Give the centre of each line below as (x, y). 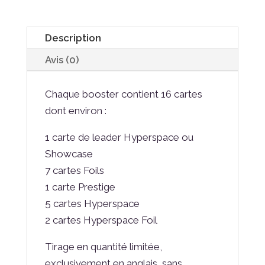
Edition (41, 10)
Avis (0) (62, 60)
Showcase (69, 154)
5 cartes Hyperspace (92, 204)
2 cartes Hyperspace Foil (101, 220)
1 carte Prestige (80, 187)
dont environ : (75, 111)
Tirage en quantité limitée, (103, 247)
